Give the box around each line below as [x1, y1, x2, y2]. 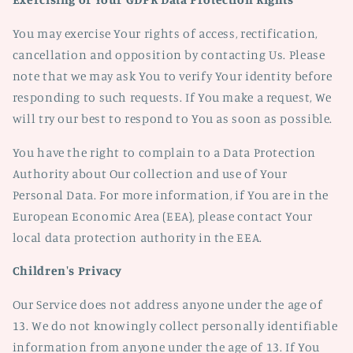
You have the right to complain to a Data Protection [12, 144, 316, 160]
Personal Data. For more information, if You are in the [12, 187, 329, 203]
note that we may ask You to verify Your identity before [12, 68, 333, 84]
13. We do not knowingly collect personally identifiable [12, 318, 338, 333]
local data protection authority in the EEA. [12, 229, 262, 245]
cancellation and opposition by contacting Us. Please [12, 46, 325, 62]
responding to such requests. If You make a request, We [12, 89, 332, 105]
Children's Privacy [12, 263, 123, 279]
